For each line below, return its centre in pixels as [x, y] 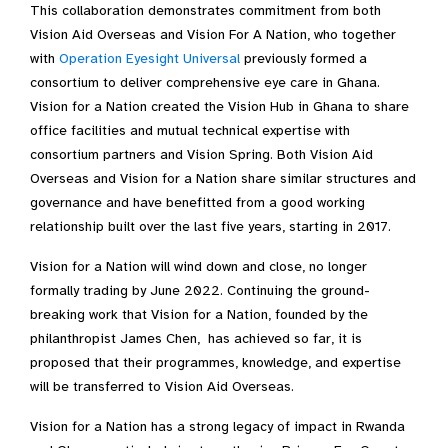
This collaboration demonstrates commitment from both [205, 10]
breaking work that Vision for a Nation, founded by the [199, 314]
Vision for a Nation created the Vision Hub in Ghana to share [219, 106]
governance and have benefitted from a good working [197, 202]
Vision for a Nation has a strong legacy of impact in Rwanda [217, 426]
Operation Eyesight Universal [149, 58]
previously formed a [303, 58]
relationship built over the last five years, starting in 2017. [210, 226]
